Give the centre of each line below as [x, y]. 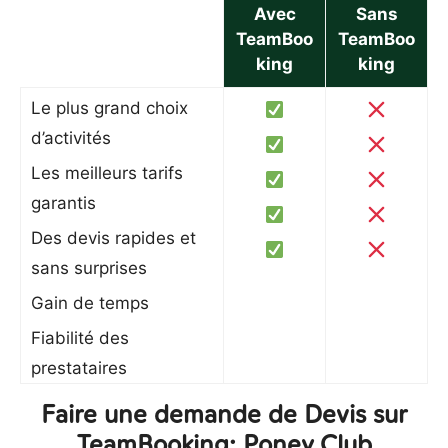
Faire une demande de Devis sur [224, 414]
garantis [63, 203]
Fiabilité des [80, 338]
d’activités [71, 138]
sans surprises [89, 268]
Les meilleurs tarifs [107, 173]
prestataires [79, 368]
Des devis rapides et [113, 238]
